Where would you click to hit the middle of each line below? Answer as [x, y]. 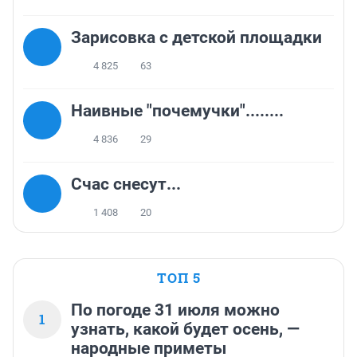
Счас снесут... [126, 184]
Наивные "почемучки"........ [177, 111]
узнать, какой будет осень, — [185, 330]
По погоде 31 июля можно [175, 310]
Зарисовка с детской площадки [196, 38]
